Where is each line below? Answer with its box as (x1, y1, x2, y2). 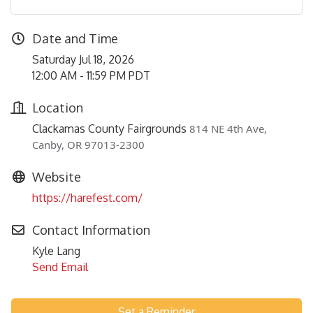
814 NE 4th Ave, (189, 121, 267, 136)
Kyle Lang (32, 243, 80, 258)
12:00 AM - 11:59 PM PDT (32, 68, 150, 82)
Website (32, 168, 81, 184)
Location (32, 99, 83, 115)
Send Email (32, 259, 88, 274)
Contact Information (32, 221, 150, 238)
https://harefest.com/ (32, 190, 143, 205)
